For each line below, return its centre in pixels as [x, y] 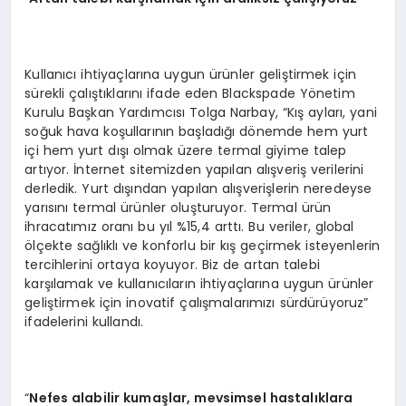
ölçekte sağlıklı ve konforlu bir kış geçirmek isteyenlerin [203, 245]
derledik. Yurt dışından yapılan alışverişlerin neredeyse [198, 188]
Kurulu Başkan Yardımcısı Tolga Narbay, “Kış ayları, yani [201, 112]
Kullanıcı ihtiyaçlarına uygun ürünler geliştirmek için [191, 74]
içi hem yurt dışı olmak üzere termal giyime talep [186, 150]
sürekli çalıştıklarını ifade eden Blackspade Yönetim [190, 93]
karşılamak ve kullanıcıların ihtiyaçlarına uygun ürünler [199, 283]
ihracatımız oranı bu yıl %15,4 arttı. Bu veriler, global [189, 226]
